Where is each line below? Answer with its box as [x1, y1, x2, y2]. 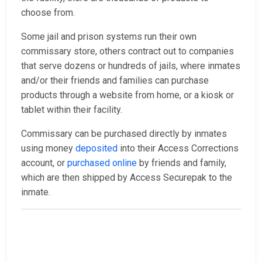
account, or [21, 157, 67, 169]
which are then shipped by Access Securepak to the [21, 172, 232, 184]
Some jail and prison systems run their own [21, 31, 196, 43]
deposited [75, 143, 118, 154]
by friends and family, [137, 157, 226, 169]
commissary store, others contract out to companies [21, 46, 234, 57]
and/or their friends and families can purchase [21, 75, 209, 87]
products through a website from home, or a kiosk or [21, 89, 234, 101]
